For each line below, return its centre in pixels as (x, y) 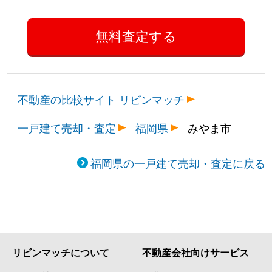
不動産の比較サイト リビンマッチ (101, 99)
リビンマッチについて (61, 252)
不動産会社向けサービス (195, 252)
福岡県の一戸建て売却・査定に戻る (178, 162)
